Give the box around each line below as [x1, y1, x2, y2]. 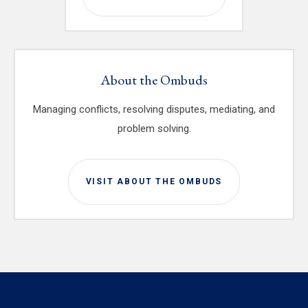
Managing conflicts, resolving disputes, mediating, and [33, 103, 275, 116]
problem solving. [117, 122, 191, 135]
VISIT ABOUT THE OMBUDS [85, 177, 223, 187]
